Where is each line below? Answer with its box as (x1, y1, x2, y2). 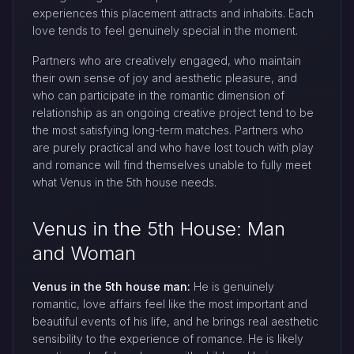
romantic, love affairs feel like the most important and (32, 297, 307, 311)
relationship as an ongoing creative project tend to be (32, 106, 314, 119)
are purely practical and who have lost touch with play (32, 141, 314, 154)
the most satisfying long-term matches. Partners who (32, 123, 303, 137)
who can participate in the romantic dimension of (32, 88, 284, 102)
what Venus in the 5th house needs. (32, 175, 217, 189)
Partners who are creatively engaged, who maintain (32, 54, 301, 67)
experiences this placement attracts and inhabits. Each (32, 6, 314, 20)
